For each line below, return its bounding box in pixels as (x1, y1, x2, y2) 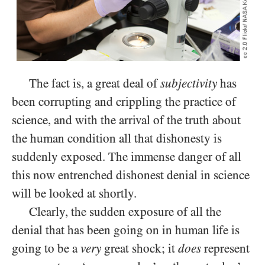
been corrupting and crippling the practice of (12, 95, 236, 109)
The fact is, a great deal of (29, 76, 160, 91)
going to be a (12, 241, 80, 256)
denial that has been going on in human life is (12, 223, 240, 238)
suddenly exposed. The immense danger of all (12, 150, 241, 164)
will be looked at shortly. (12, 186, 137, 201)
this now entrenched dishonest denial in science (12, 168, 250, 183)
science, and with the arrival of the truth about (12, 113, 241, 128)
